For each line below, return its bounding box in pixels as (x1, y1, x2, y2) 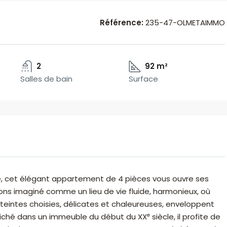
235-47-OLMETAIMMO (143, 17, 225, 28)
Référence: (100, 17, 143, 28)
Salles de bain (20, 73, 72, 84)
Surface (128, 73, 158, 84)
